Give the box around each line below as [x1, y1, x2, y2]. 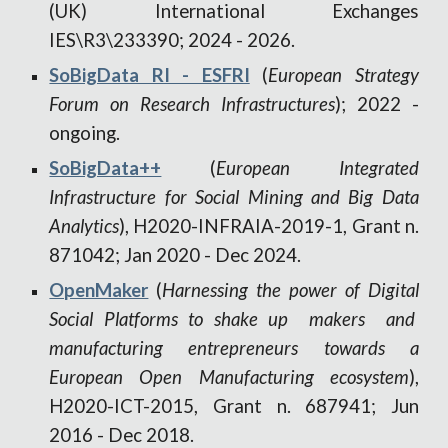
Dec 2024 [215, 244, 298, 266]
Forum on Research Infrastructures [49, 93, 335, 115]
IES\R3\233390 [49, 29, 180, 51]
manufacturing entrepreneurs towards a [49, 337, 419, 359]
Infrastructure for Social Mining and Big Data [49, 186, 419, 208]
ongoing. [49, 122, 121, 144]
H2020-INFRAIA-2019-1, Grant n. [129, 215, 419, 237]
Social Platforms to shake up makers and [49, 308, 419, 330]
